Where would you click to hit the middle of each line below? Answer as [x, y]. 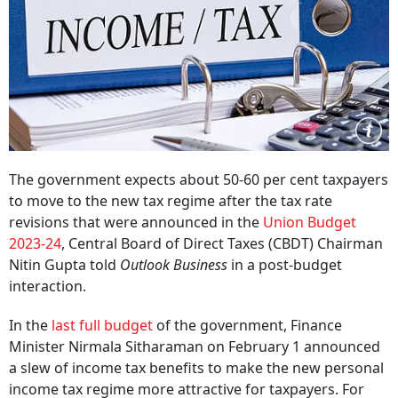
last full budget [102, 325]
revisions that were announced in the [136, 222]
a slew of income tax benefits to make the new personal [196, 368]
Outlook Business [174, 265]
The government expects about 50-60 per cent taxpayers [199, 179]
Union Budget [310, 222]
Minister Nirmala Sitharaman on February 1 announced [195, 346]
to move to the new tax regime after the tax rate [171, 201]
